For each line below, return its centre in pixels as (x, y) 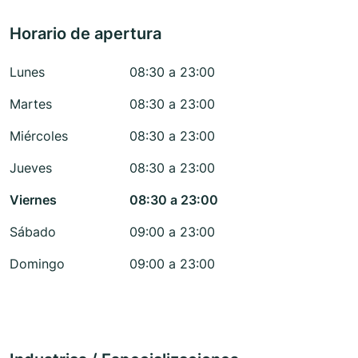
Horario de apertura (86, 34)
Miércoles (39, 136)
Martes (31, 104)
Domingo (37, 264)
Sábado (33, 232)
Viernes (33, 200)
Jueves (31, 168)
